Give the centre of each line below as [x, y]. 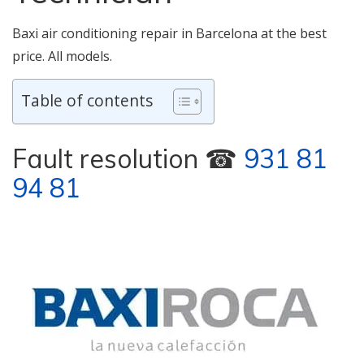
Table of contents [87, 101]
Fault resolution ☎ [128, 158]
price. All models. [62, 56]
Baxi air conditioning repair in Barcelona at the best [169, 33]
